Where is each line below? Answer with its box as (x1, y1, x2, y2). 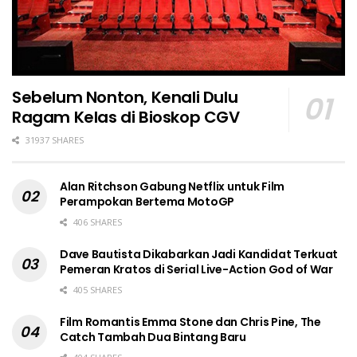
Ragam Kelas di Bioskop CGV (12, 106, 240, 129)
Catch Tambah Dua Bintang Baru (60, 329, 246, 346)
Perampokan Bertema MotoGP (60, 194, 235, 210)
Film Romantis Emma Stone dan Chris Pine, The (60, 314, 321, 331)
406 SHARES (71, 216, 122, 229)
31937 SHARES (23, 134, 84, 147)
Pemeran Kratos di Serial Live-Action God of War (60, 261, 333, 278)
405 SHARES (71, 284, 122, 296)
